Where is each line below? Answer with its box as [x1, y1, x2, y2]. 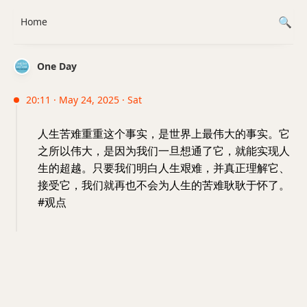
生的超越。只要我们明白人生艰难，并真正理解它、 [38, 160, 290, 175]
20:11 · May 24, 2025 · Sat [26, 93, 142, 106]
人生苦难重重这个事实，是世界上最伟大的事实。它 [38, 126, 290, 141]
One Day [37, 60, 77, 73]
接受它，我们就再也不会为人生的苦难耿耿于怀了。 [38, 177, 290, 193]
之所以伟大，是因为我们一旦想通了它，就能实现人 [38, 143, 290, 158]
